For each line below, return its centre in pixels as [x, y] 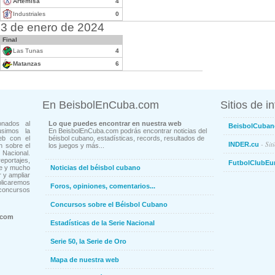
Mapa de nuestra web [85, 260]
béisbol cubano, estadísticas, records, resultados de [126, 138]
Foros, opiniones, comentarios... [103, 186]
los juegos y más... [76, 145]
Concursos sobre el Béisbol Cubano [109, 204]
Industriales [29, 14]
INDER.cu [244, 144]
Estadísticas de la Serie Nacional [103, 223]
